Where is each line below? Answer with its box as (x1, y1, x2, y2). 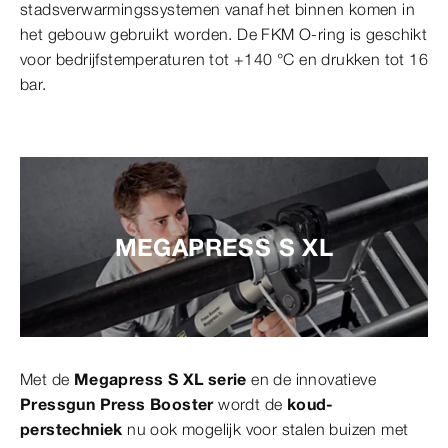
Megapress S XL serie (73, 369, 247, 390)
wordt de (213, 394, 287, 415)
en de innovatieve (246, 369, 377, 390)
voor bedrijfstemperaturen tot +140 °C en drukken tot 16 (20, 49, 428, 70)
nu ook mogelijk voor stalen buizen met (122, 419, 409, 440)
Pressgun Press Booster (20, 394, 214, 415)
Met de (20, 369, 74, 390)
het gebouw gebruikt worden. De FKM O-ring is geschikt (20, 24, 428, 45)
